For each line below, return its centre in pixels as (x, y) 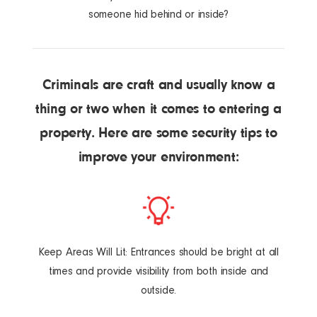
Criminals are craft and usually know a (158, 85)
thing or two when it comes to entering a (158, 109)
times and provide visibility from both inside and (158, 271)
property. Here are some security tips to (158, 133)
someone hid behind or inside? (158, 15)
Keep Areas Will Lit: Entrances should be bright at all (158, 252)
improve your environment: (158, 157)
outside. (158, 290)
